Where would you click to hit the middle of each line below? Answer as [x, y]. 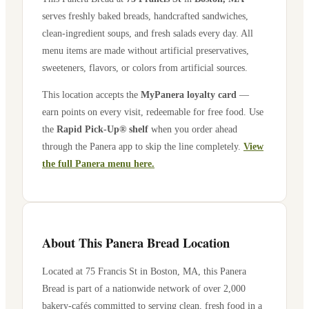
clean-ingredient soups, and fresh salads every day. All [148, 33]
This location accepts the [91, 95]
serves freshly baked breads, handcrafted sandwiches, [145, 16]
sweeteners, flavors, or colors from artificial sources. [145, 67]
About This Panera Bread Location [136, 242]
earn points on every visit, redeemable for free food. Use [153, 112]
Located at [64, 271]
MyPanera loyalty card [189, 95]
